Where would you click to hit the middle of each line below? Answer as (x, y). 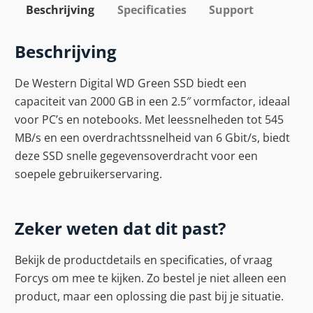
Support (232, 9)
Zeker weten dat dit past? (120, 228)
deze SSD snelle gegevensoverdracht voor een (136, 156)
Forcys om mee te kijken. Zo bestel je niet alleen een (151, 278)
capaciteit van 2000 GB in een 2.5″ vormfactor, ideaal (152, 102)
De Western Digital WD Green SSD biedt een (131, 83)
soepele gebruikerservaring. (88, 174)
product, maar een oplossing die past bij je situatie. (149, 297)
